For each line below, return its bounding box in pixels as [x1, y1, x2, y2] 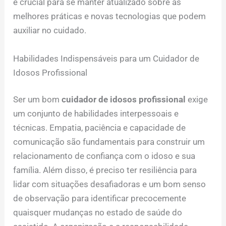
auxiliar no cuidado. [13, 25, 87, 36]
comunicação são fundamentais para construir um [13, 137, 205, 147]
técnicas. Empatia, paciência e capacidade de [13, 123, 186, 133]
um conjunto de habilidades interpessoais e [13, 108, 179, 119]
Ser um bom [13, 94, 62, 105]
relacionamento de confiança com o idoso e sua [13, 151, 196, 161]
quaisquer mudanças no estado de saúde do [13, 207, 183, 218]
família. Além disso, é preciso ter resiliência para [13, 165, 197, 176]
